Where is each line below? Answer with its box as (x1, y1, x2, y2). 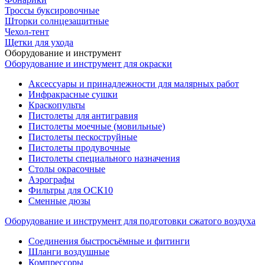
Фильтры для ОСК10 (28, 185, 113, 196)
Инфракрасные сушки (28, 89, 118, 100)
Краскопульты (28, 100, 85, 111)
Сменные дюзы (28, 196, 91, 206)
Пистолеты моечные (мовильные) (28, 121, 165, 132)
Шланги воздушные (28, 247, 109, 257)
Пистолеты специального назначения (28, 153, 180, 164)
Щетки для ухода (5, 37, 73, 48)
